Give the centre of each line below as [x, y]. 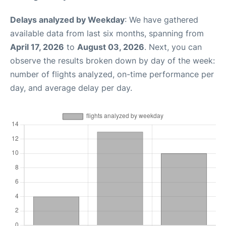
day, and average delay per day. [71, 88]
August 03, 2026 [111, 47]
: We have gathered [161, 20]
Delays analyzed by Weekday [67, 20]
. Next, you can [173, 47]
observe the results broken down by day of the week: [112, 61]
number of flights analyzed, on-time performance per [112, 74]
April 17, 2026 [37, 47]
